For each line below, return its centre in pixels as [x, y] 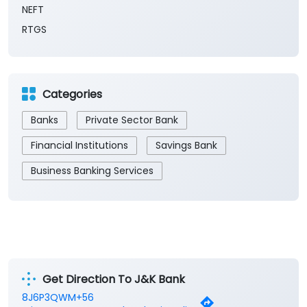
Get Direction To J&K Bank [114, 279]
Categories [72, 94]
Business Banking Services [92, 171]
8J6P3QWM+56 [58, 298]
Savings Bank [186, 146]
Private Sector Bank [132, 120]
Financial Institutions [79, 146]
